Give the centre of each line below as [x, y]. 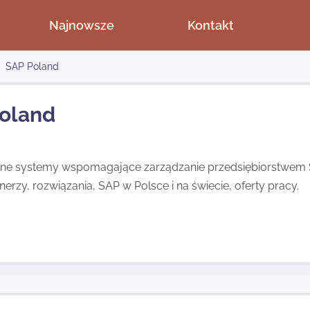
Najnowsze [82, 25]
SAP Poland [32, 66]
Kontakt [211, 25]
